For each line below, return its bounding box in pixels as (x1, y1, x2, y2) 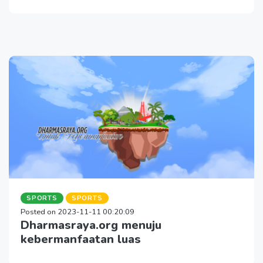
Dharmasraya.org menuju (21, 217, 161, 233)
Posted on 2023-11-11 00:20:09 (21, 206, 134, 217)
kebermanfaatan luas (21, 231, 141, 247)
